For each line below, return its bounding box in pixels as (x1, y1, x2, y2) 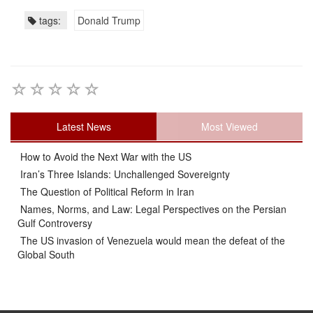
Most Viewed (201, 119, 258, 133)
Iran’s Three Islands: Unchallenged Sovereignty (17, 166, 230, 181)
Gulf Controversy (17, 215, 92, 230)
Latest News (56, 119, 111, 133)
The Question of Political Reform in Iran (17, 184, 194, 198)
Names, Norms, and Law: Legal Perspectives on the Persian (17, 201, 286, 216)
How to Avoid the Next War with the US (17, 149, 191, 163)
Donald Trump (78, 13, 140, 28)
